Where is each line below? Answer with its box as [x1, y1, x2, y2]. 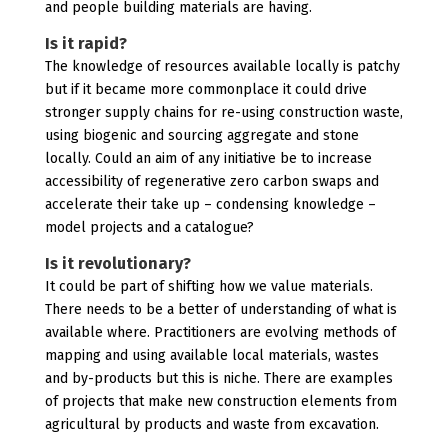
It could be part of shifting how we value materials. [44, 278, 373, 295]
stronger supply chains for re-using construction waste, [44, 104, 403, 121]
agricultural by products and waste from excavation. [44, 416, 379, 433]
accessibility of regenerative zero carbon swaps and [44, 173, 379, 190]
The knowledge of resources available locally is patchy [44, 58, 400, 75]
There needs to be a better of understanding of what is [44, 301, 397, 318]
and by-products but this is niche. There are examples [44, 370, 393, 387]
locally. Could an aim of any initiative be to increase [44, 150, 372, 167]
